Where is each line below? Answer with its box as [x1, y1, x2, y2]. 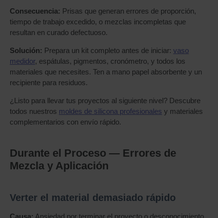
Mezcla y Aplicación [10, 160, 109, 172]
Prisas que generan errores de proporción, [60, 7, 196, 15]
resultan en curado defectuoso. [10, 28, 108, 36]
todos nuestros [10, 107, 59, 115]
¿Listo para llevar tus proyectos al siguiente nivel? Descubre [10, 96, 200, 105]
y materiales [162, 107, 203, 115]
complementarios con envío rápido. [10, 118, 121, 126]
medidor [10, 57, 35, 65]
